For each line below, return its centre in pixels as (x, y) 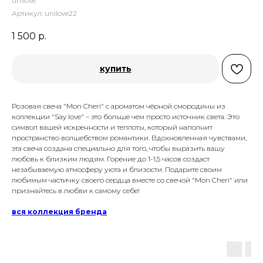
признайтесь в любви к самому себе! (76, 191)
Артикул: (28, 13)
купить (115, 69)
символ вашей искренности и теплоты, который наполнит (112, 127)
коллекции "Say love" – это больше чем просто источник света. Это (126, 117)
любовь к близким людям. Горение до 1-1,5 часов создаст (111, 159)
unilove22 (61, 13)
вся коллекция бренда (59, 212)
